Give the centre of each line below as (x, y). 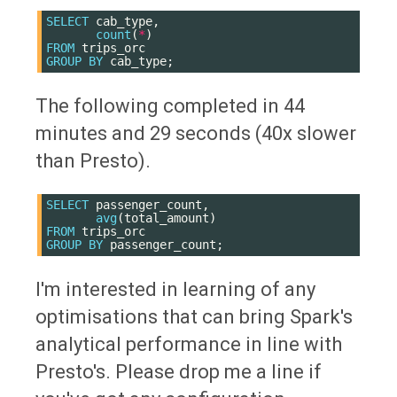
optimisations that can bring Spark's (194, 316)
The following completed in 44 (170, 105)
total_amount (167, 218)
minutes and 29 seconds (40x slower (196, 133)
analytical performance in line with (189, 344)
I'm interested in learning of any (175, 289)
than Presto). (93, 160)
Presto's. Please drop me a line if (179, 371)
